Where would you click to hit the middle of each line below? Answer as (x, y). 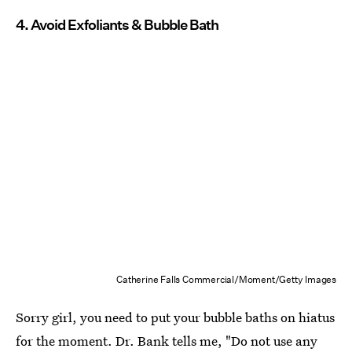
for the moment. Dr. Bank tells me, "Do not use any (167, 340)
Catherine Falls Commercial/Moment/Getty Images (226, 279)
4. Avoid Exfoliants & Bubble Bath (117, 24)
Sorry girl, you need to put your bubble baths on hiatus (175, 317)
